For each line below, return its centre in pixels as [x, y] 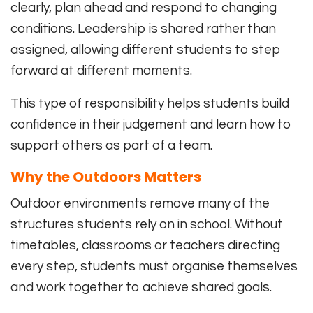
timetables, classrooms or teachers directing [145, 246]
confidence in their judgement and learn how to [151, 125]
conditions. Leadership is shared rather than [143, 29]
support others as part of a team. [111, 146]
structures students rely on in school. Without [147, 225]
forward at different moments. [101, 71]
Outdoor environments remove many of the [140, 204]
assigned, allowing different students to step [146, 50]
